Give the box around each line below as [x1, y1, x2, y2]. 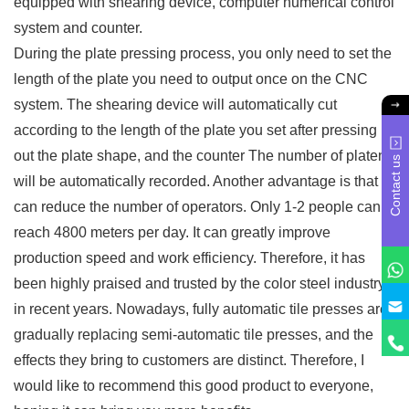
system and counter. [14, 19, 142, 36]
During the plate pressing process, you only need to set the [14, 45, 392, 61]
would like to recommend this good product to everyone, [14, 377, 373, 393]
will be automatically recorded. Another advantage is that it [14, 173, 389, 189]
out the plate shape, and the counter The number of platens [14, 147, 393, 163]
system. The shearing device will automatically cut [14, 96, 337, 112]
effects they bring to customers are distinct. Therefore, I [14, 351, 364, 368]
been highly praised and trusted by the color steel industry [14, 275, 385, 291]
